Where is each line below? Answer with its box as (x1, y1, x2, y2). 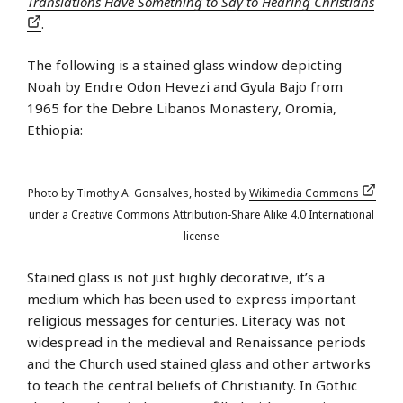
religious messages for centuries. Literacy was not (27, 310, 345, 329)
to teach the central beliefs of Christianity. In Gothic (27, 375, 357, 394)
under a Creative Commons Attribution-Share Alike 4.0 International (29, 207, 374, 223)
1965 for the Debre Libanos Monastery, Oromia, (27, 99, 336, 118)
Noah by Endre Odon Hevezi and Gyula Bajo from (27, 77, 343, 96)
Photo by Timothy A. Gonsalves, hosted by (27, 185, 249, 201)
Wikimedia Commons (248, 185, 362, 201)
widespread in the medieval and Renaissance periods (27, 332, 366, 351)
